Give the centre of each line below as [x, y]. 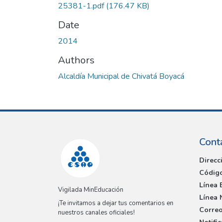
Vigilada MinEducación [91, 190]
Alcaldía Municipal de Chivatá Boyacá [121, 76]
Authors [76, 60]
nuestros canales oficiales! [96, 213]
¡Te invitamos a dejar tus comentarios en [116, 203]
